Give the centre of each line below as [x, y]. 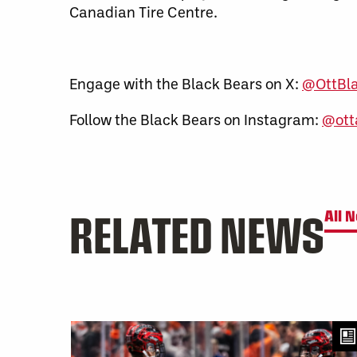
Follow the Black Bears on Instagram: [196, 119]
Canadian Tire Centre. [143, 12]
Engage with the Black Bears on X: [186, 83]
